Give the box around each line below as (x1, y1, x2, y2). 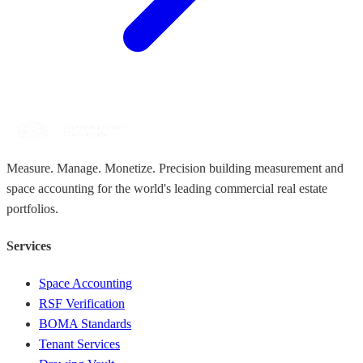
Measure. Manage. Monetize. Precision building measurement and (6, 160, 344, 175)
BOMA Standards (39, 317, 131, 331)
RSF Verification (39, 297, 125, 311)
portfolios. (6, 201, 58, 216)
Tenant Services (39, 337, 120, 352)
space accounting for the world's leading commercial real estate (6, 181, 327, 195)
